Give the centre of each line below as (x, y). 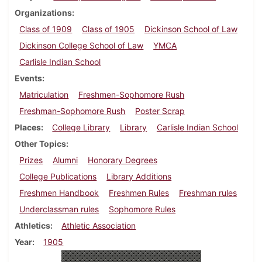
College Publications (58, 177)
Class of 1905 (108, 29)
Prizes (31, 160)
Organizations (43, 13)
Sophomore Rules (142, 209)
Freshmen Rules (139, 193)
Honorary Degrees (122, 160)
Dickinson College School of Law (82, 46)
